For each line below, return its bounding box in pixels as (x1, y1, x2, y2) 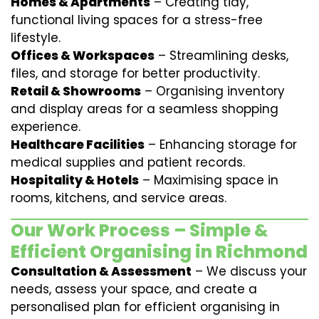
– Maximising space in (139, 172, 278, 189)
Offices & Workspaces (11, 47, 155, 64)
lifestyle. (11, 29, 61, 46)
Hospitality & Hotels (11, 172, 139, 189)
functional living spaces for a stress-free (11, 11, 263, 28)
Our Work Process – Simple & (11, 219, 268, 242)
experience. (11, 118, 80, 135)
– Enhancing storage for (145, 136, 297, 153)
